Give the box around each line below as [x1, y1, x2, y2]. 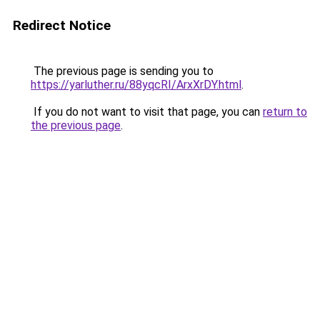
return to [263, 105, 307, 119]
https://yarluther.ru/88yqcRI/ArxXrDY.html [31, 78, 241, 91]
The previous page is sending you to [31, 64, 214, 78]
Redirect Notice [13, 17, 111, 34]
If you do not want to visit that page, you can [31, 105, 263, 119]
